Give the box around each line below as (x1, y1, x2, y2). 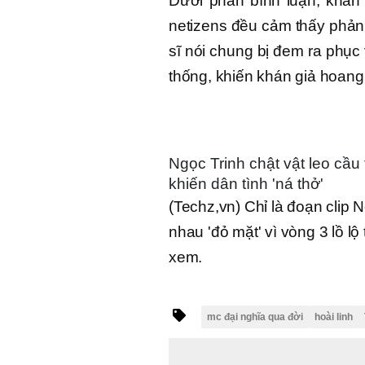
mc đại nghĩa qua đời (207, 310, 303, 323)
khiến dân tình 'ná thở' (169, 174, 323, 192)
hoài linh (314, 310, 353, 323)
